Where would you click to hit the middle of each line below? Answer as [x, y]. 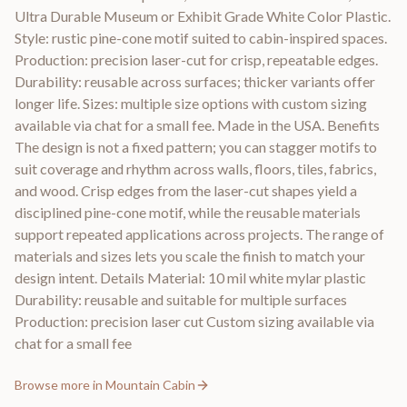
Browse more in [60, 385]
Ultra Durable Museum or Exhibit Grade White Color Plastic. [203, 16]
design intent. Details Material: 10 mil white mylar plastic [190, 278]
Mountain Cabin [150, 385]
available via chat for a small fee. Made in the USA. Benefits [197, 125]
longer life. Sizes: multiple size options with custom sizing [191, 103]
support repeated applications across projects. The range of [199, 234]
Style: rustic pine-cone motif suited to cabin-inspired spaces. [201, 38]
